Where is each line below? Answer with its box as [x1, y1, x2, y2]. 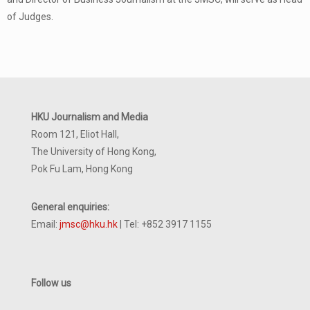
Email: [31, 218, 60, 230]
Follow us [31, 277, 71, 289]
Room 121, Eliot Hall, [31, 128, 119, 140]
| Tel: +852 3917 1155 [118, 218, 212, 230]
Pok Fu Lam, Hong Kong [31, 163, 133, 174]
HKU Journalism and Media [31, 111, 148, 122]
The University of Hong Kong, [31, 145, 156, 157]
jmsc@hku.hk [60, 218, 118, 230]
